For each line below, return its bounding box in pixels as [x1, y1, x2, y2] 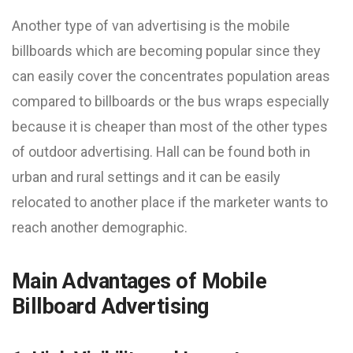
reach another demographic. [12, 219, 188, 236]
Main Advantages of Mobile [12, 269, 267, 294]
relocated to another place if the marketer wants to [12, 194, 328, 210]
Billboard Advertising [12, 294, 209, 319]
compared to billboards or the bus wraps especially [12, 93, 329, 110]
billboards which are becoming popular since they [12, 43, 321, 59]
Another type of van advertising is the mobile [12, 17, 290, 34]
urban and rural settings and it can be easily [12, 169, 281, 185]
